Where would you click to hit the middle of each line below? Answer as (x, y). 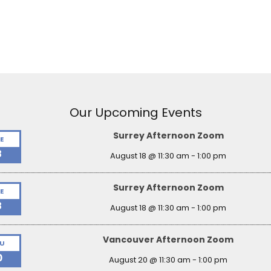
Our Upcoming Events (135, 112)
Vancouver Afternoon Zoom (168, 239)
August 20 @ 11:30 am (150, 260)
